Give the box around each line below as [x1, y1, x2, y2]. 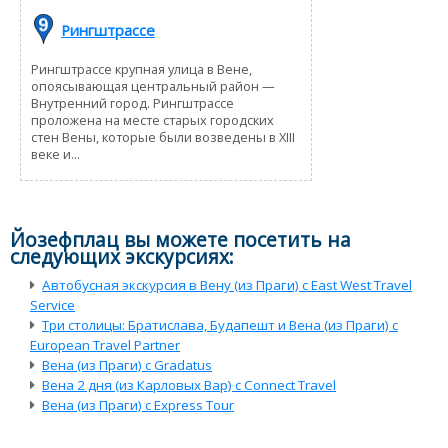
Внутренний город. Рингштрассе [31, 93, 234, 112]
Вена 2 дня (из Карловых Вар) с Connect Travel [42, 375, 336, 394]
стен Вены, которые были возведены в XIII [31, 127, 295, 146]
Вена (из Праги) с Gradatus [42, 355, 212, 374]
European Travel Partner [30, 335, 180, 354]
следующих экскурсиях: [10, 242, 234, 270]
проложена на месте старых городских [31, 110, 274, 129]
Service [30, 295, 75, 314]
